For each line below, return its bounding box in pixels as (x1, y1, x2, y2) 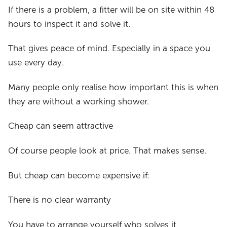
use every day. (8, 58, 64, 68)
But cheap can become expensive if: (8, 170, 150, 180)
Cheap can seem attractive (8, 121, 113, 131)
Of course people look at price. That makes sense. (8, 145, 207, 156)
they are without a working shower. (8, 96, 149, 106)
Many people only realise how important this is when (8, 82, 219, 92)
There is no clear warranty (8, 195, 111, 205)
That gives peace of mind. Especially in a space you (8, 44, 211, 54)
